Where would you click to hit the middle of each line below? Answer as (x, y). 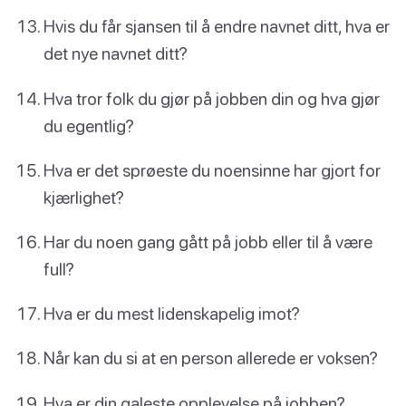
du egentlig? (89, 125)
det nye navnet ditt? (116, 53)
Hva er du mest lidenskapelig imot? (172, 314)
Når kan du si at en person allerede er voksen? (211, 358)
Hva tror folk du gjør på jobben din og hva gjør (212, 98)
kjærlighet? (84, 197)
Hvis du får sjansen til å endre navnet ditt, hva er (217, 26)
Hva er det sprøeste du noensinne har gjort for (212, 169)
